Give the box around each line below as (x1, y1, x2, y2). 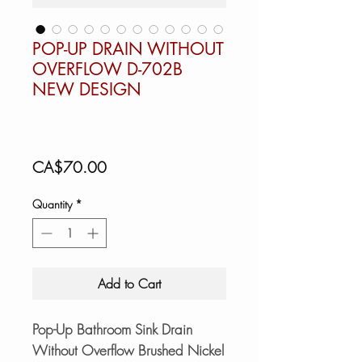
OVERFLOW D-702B (32, 57, 183, 80)
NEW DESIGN (32, 78, 141, 100)
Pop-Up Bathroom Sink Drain (32, 319, 192, 339)
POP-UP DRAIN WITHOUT (32, 37, 224, 60)
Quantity (32, 196, 72, 212)
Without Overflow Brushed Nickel (32, 340, 224, 360)
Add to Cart (98, 274, 161, 293)
